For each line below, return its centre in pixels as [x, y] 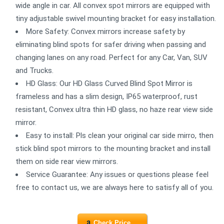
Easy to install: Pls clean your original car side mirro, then [120, 136]
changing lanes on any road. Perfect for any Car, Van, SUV [111, 58]
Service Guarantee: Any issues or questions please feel [117, 175]
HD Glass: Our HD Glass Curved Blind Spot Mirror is [109, 84]
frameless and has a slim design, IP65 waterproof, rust [106, 97]
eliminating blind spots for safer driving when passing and [111, 45]
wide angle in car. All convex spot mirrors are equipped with [113, 6]
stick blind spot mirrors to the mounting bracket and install [113, 149]
